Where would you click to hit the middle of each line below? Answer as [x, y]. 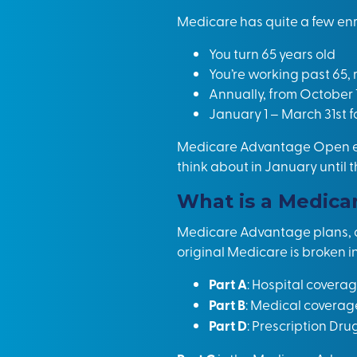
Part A [228, 284]
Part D [228, 325]
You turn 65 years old [272, 53]
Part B [227, 304]
